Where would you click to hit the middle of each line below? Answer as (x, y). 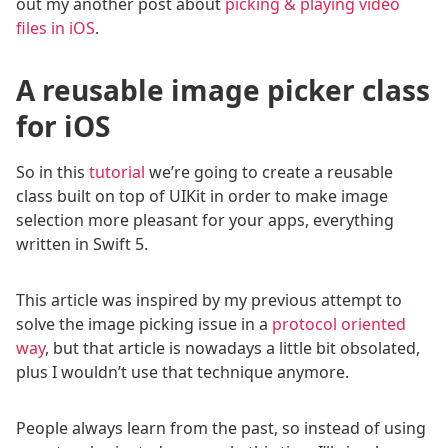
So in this (52, 172)
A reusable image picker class (223, 90)
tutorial (117, 172)
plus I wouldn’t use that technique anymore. (182, 372)
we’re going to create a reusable (269, 172)
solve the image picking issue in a (144, 324)
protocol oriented (339, 324)
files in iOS (55, 28)
